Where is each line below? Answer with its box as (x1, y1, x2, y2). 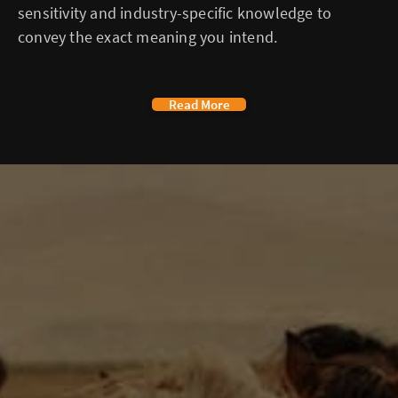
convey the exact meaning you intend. (18, 27, 278, 48)
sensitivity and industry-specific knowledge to (18, 3, 332, 24)
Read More (168, 96, 230, 114)
